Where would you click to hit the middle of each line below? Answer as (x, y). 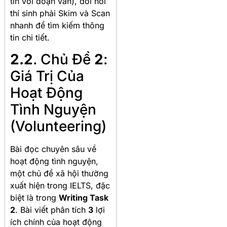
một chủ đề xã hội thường (59, 173)
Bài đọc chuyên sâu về (53, 149)
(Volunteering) (58, 126)
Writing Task (84, 197)
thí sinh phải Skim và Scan (60, 13)
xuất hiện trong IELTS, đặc (60, 185)
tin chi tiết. (30, 38)
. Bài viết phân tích (52, 210)
